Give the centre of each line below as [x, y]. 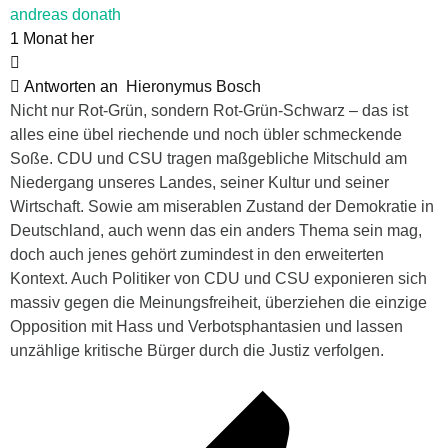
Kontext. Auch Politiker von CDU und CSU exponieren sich [218, 278]
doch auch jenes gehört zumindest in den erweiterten [197, 254]
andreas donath [65, 14]
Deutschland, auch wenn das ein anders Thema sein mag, [216, 230]
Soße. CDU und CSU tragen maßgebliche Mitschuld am [208, 158]
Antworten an [73, 86]
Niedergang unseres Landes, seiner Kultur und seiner [199, 182]
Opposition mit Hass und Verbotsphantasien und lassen [206, 326]
